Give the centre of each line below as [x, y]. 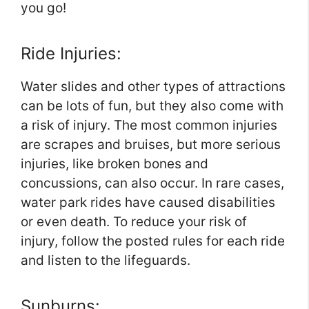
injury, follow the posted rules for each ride [153, 241]
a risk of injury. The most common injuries [149, 126]
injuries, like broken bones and [114, 164]
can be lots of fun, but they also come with [152, 106]
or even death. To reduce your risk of [134, 222]
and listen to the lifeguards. [106, 261]
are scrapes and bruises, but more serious [151, 145]
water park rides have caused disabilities [148, 203]
